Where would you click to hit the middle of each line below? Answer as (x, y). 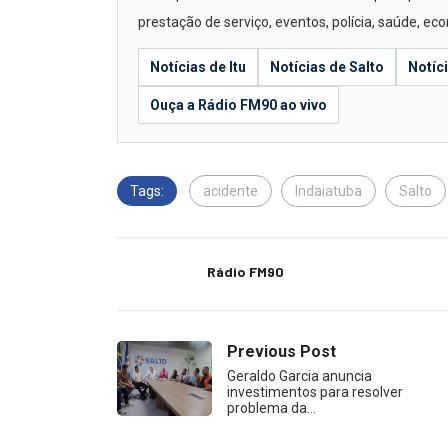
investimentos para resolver (315, 391)
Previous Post (281, 351)
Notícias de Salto (327, 66)
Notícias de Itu (198, 66)
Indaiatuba (328, 190)
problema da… (271, 407)
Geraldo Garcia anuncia (299, 375)
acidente (230, 190)
